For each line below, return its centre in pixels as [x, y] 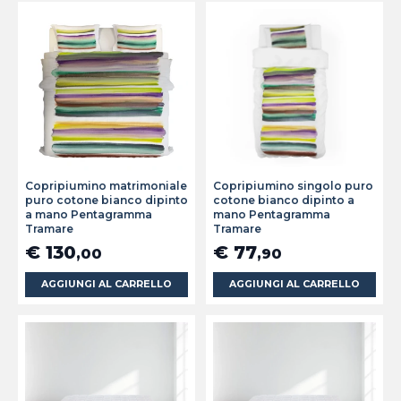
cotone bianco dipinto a [284, 200]
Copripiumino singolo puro [293, 186]
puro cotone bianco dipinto [107, 200]
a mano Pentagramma [89, 215]
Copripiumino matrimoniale [106, 186]
